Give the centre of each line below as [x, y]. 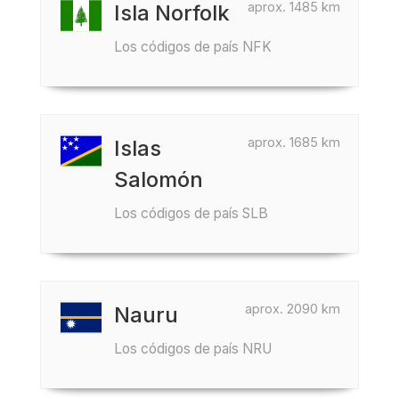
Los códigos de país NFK [193, 47]
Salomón [159, 179]
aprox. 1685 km [294, 142]
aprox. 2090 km [293, 309]
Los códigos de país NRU [193, 349]
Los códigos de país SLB [191, 213]
